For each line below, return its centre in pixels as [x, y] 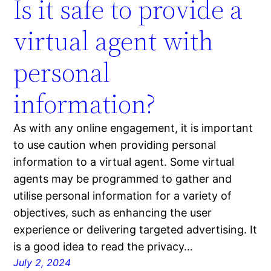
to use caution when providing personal [115, 145]
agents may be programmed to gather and [123, 179]
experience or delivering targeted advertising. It [135, 230]
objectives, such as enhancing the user [113, 213]
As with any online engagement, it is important [133, 128]
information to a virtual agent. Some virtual [124, 162]
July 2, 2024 [42, 263]
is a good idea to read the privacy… [103, 247]
